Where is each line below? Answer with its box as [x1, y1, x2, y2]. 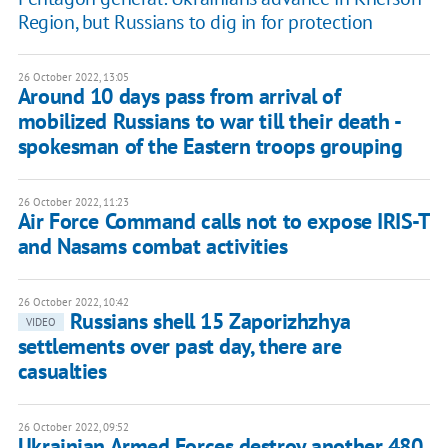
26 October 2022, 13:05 [17, 70, 129, 85]
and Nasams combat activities [17, 232, 288, 261]
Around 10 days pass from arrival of [17, 82, 341, 111]
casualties [17, 357, 107, 386]
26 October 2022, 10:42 [17, 295, 129, 310]
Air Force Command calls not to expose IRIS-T [17, 207, 430, 236]
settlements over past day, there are [17, 332, 342, 361]
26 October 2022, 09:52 [17, 420, 129, 435]
